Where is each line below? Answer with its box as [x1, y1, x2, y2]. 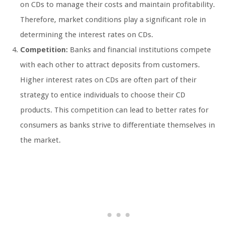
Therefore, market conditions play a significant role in [20, 15, 206, 25]
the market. [20, 136, 61, 145]
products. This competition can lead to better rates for [20, 105, 208, 115]
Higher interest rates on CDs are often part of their [20, 75, 196, 85]
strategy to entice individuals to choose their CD [20, 90, 185, 100]
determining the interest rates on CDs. [20, 30, 153, 40]
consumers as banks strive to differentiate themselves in [20, 121, 215, 130]
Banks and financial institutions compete [68, 45, 211, 55]
